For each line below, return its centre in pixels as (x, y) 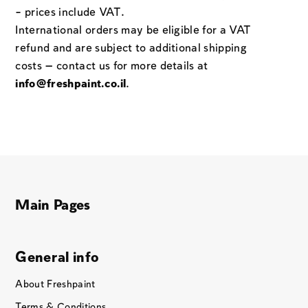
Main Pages (53, 206)
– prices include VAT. (70, 13)
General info (57, 258)
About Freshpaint (55, 285)
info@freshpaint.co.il (71, 85)
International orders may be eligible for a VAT (133, 31)
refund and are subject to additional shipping (131, 49)
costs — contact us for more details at (112, 67)
